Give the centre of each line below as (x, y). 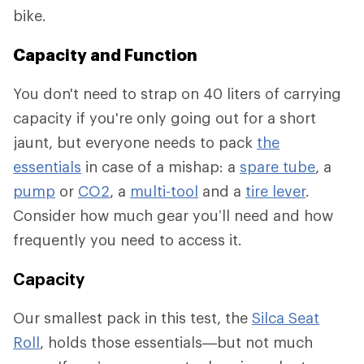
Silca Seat (286, 318)
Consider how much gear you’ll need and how (173, 216)
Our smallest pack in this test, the (132, 318)
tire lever (275, 191)
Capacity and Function (105, 55)
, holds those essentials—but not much (176, 342)
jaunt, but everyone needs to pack (135, 143)
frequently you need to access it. (128, 240)
